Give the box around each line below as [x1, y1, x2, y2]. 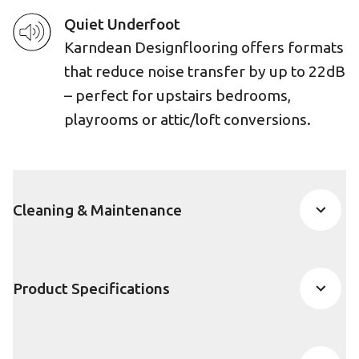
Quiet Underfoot [64, 15, 180, 33]
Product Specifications [13, 279, 170, 297]
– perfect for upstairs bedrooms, [64, 87, 291, 104]
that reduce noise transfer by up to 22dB [64, 63, 345, 80]
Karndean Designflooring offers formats [64, 38, 344, 56]
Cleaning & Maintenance [13, 200, 182, 219]
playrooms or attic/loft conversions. [64, 111, 311, 128]
